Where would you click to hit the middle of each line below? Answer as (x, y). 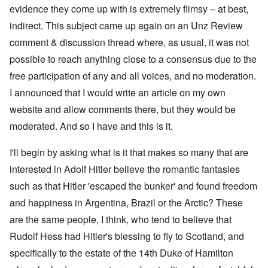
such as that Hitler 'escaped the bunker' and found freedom (133, 186)
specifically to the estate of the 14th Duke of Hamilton (121, 253)
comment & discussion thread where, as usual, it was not (129, 42)
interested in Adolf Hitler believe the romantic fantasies (125, 169)
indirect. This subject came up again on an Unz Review (126, 26)
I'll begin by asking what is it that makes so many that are (129, 153)
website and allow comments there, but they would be (123, 109)
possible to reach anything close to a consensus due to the (133, 59)
